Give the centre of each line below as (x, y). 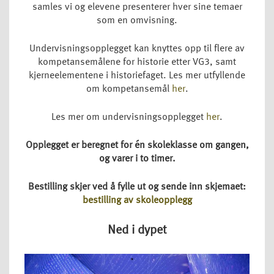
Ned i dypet (137, 230)
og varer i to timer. (137, 159)
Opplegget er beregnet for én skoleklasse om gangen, (137, 145)
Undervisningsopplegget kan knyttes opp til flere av (137, 49)
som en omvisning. (137, 20)
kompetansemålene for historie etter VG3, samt (137, 62)
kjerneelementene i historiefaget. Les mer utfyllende (137, 76)
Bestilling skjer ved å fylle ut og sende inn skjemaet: (137, 187)
